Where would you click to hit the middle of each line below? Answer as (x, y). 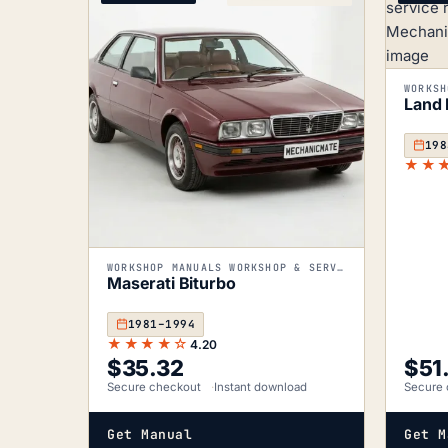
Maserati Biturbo (171, 283)
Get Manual (150, 434)
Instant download (260, 386)
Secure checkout (154, 386)
